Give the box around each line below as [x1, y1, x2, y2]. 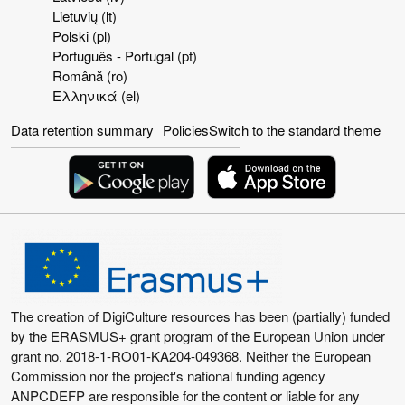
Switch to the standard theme [209, 120, 381, 140]
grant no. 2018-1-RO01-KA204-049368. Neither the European [11, 346, 371, 366]
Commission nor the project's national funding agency [11, 366, 325, 386]
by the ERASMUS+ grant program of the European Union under [11, 326, 385, 346]
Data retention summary [11, 120, 154, 140]
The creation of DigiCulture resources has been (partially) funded [11, 306, 390, 326]
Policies [163, 120, 209, 140]
